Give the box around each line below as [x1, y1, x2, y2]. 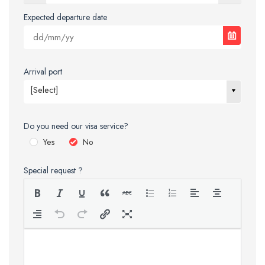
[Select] [30, 83, 59, 96]
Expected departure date [24, 11, 107, 23]
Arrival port [24, 66, 62, 77]
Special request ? [24, 164, 83, 176]
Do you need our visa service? [24, 120, 128, 132]
